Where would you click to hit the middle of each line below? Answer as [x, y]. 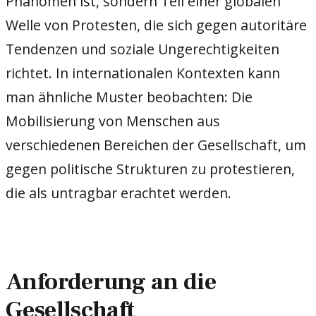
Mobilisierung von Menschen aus [113, 121]
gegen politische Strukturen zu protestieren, [150, 169]
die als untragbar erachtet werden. [119, 193]
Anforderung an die [111, 282]
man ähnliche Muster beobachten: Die [129, 97]
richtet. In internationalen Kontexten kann [143, 73]
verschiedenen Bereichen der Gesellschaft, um [156, 145]
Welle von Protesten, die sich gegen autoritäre [156, 25]
